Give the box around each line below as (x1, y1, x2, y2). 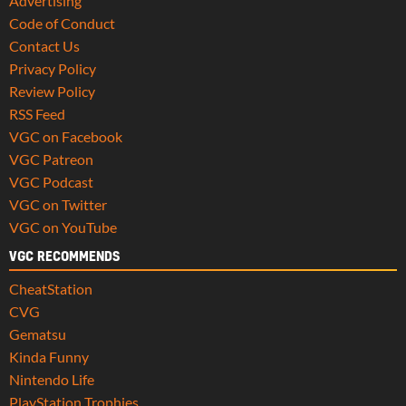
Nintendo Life (9, 370, 94, 388)
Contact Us (9, 36, 80, 54)
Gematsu (9, 324, 66, 343)
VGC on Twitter (9, 195, 107, 213)
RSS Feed (9, 104, 65, 122)
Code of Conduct (9, 14, 115, 32)
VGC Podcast (9, 172, 93, 190)
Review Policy (9, 82, 95, 100)
